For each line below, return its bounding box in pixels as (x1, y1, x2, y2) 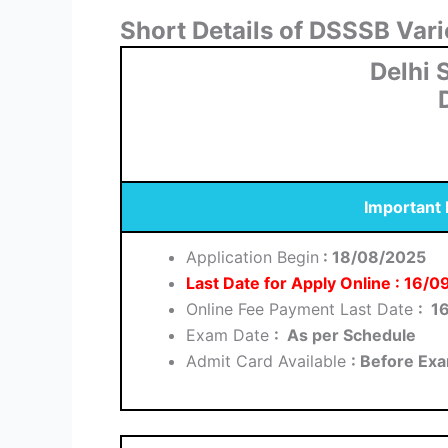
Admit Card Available (186, 351, 351, 372)
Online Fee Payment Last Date (186, 299, 418, 320)
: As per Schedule (274, 325, 420, 346)
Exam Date (186, 325, 274, 346)
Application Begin (186, 247, 319, 268)
